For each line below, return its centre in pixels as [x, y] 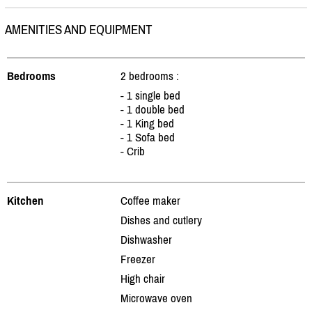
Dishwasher [146, 239]
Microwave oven [156, 298]
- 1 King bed [147, 123]
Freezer [138, 259]
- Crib [133, 151]
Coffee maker [150, 200]
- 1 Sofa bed [148, 137]
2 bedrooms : [150, 76]
